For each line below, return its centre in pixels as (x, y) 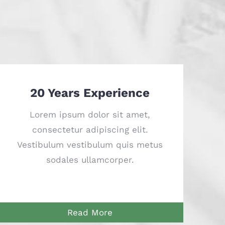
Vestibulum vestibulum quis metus (90, 145)
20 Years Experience (90, 93)
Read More (90, 213)
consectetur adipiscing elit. (90, 130)
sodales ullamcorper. (90, 160)
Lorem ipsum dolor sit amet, (90, 115)
